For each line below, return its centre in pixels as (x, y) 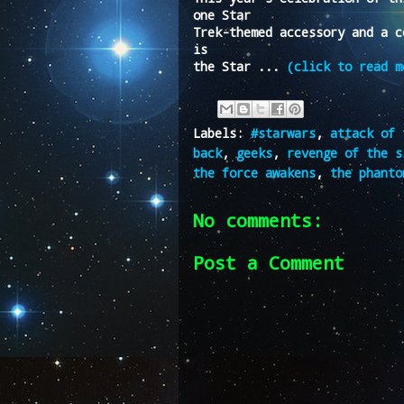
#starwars (283, 133)
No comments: (258, 220)
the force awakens (254, 172)
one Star (222, 14)
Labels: (222, 133)
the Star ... (240, 66)
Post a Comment (269, 262)
